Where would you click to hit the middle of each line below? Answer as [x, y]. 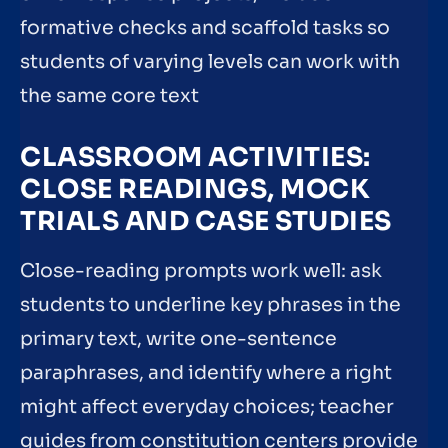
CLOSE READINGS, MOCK [195, 190]
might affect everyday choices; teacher [207, 407]
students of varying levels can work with [210, 62]
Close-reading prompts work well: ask [201, 271]
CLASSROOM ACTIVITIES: [195, 158]
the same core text [109, 96]
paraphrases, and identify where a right [206, 373]
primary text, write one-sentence [178, 339]
